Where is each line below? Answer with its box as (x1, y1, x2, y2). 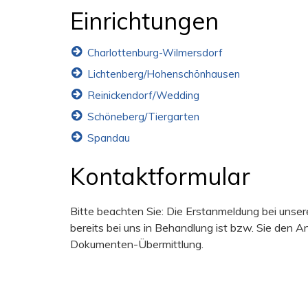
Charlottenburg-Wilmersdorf (87, 46, 223, 59)
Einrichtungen (70, 6, 219, 36)
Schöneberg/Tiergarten (87, 110, 199, 123)
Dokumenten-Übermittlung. (70, 237, 203, 251)
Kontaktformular (70, 162, 250, 191)
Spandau (87, 131, 130, 144)
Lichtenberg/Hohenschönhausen (87, 67, 240, 80)
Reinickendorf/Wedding (87, 89, 199, 102)
